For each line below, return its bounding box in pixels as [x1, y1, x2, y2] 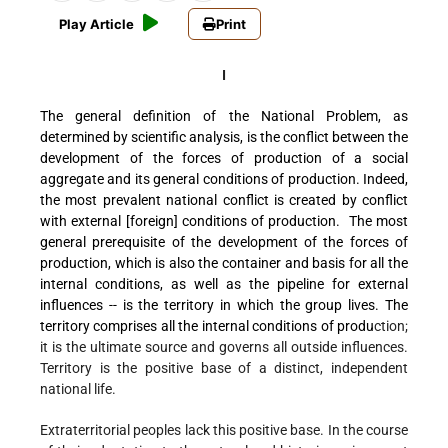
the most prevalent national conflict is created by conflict [40, 192, 408, 209]
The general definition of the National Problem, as [40, 108, 408, 125]
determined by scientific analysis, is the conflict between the [40, 129, 408, 146]
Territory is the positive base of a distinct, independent [40, 360, 408, 377]
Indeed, [363, 171, 409, 188]
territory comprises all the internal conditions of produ [40, 318, 374, 335]
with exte [40, 213, 98, 230]
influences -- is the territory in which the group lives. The [40, 297, 408, 314]
